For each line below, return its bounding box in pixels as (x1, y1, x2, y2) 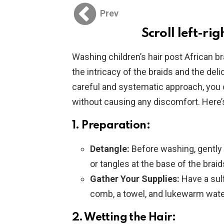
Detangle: (90, 143, 129, 154)
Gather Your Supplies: (90, 173, 179, 184)
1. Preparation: (72, 120, 150, 131)
